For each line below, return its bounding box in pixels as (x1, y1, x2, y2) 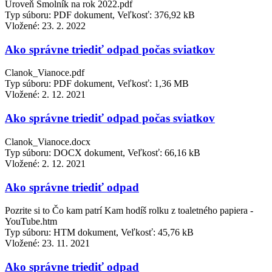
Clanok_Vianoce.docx (5, 136, 90, 147)
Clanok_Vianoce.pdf (5, 67, 84, 78)
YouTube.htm (5, 216, 57, 227)
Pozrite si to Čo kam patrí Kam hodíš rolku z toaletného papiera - (5, 205, 253, 216)
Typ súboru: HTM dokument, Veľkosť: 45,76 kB (5, 227, 194, 238)
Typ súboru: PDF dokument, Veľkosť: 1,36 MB (5, 78, 189, 89)
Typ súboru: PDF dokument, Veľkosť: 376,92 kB (5, 9, 195, 20)
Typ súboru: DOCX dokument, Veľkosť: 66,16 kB (5, 147, 200, 158)
